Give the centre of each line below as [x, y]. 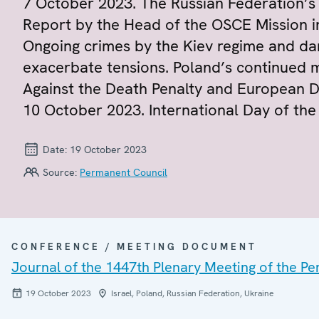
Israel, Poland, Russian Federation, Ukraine [192, 293]
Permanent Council [124, 172]
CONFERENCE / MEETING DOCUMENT [134, 246]
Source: [60, 172]
